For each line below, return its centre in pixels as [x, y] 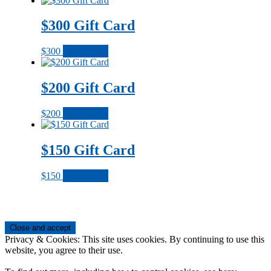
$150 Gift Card [88, 150]
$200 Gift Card [88, 88]
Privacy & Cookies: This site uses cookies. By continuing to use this [135, 239]
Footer [25, 228]
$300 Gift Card [88, 26]
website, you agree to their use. [64, 250]
